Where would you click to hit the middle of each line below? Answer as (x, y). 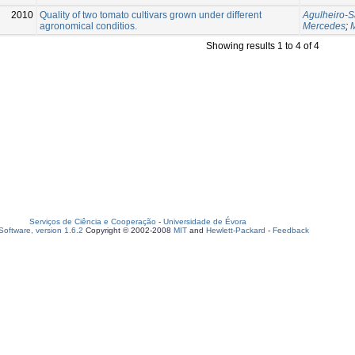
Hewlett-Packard (236, 230)
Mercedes (324, 26)
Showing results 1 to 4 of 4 (263, 46)
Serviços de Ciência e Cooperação (93, 221)
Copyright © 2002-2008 (128, 230)
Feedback (291, 230)
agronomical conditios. (88, 26)
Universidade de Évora (205, 221)
